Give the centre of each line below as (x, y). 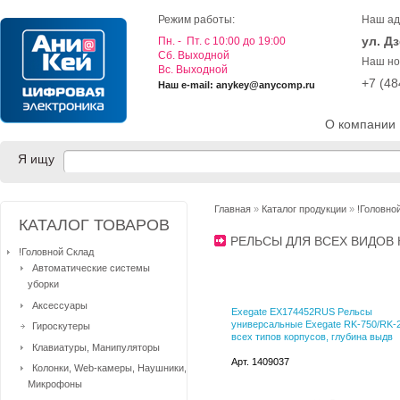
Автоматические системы (91, 268)
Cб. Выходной (194, 55)
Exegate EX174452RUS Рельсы (302, 312)
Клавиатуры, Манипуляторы (96, 347)
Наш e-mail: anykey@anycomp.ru (237, 85)
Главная (233, 209)
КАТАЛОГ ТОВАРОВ (94, 225)
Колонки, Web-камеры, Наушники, (109, 368)
